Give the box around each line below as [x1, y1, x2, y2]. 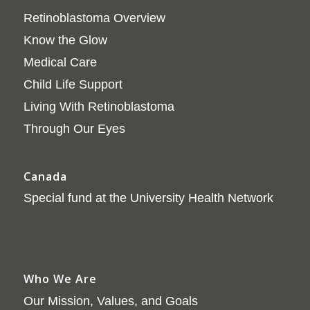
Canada [23, 168, 67, 184]
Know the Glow [23, 33, 107, 48]
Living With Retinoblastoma [23, 100, 174, 114]
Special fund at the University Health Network [23, 190, 273, 205]
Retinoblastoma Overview [23, 11, 165, 26]
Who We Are [23, 271, 97, 286]
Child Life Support [23, 77, 122, 92]
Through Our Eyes [23, 122, 125, 136]
